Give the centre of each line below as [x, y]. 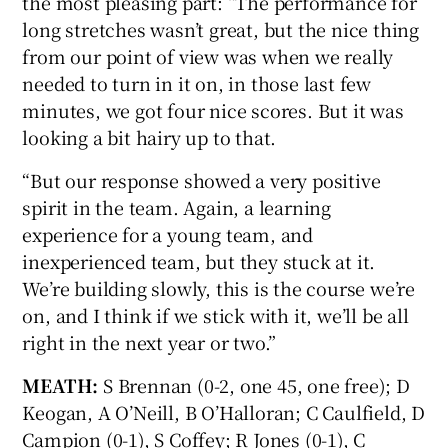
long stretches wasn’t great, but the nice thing [221, 28]
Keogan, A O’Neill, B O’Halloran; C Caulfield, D [224, 411]
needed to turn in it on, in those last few [197, 82]
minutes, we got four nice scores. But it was [213, 109]
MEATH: [60, 384]
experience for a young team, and [168, 233]
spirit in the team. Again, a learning [177, 206]
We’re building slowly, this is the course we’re [219, 287]
